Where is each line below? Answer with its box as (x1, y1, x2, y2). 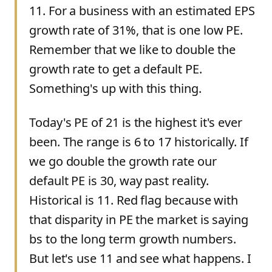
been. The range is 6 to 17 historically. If (29, 134, 248, 150)
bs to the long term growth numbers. (29, 231, 236, 247)
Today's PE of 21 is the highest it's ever (29, 114, 243, 131)
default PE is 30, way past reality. (29, 172, 209, 189)
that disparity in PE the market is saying (29, 211, 249, 228)
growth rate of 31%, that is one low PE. (29, 22, 243, 38)
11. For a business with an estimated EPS (29, 2, 256, 19)
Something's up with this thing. (29, 80, 202, 97)
